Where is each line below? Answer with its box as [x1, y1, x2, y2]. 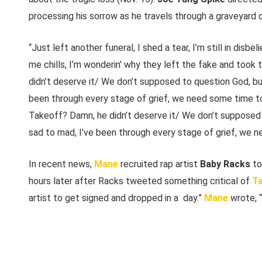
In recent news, [28, 158, 94, 170]
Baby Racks [199, 158, 253, 170]
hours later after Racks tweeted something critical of [28, 175, 252, 187]
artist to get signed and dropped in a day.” [28, 192, 204, 204]
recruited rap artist [118, 158, 200, 170]
